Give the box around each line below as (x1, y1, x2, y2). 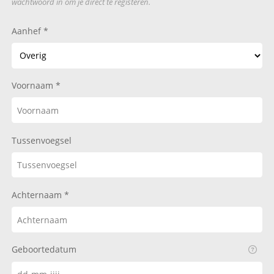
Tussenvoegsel (11, 134, 72, 146)
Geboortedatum (11, 243, 76, 256)
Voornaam (11, 80, 56, 92)
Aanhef (11, 24, 43, 37)
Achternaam (11, 188, 64, 201)
